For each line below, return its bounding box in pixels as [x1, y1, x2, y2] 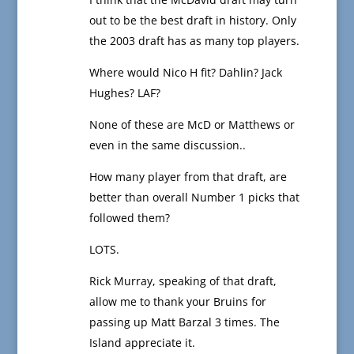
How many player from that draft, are [88, 169, 287, 185]
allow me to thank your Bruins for [88, 294, 266, 310]
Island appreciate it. [88, 335, 195, 351]
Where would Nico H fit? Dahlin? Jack [88, 65, 282, 81]
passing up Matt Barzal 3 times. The [88, 314, 280, 330]
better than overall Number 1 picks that [88, 190, 299, 205]
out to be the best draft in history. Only [88, 13, 296, 28]
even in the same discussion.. [88, 137, 246, 153]
